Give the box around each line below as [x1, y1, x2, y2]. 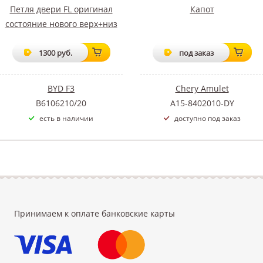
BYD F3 [48, 82, 75, 94]
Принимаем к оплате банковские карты [14, 208, 175, 219]
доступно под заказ [174, 113, 241, 123]
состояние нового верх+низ [5, 18, 117, 29]
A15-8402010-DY [170, 97, 234, 109]
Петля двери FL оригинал [9, 3, 113, 15]
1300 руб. [38, 47, 72, 58]
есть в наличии [39, 113, 93, 123]
